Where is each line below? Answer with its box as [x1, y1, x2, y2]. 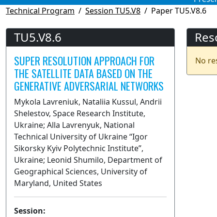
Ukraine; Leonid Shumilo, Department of [14, 154, 162, 165]
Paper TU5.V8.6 [151, 5, 206, 16]
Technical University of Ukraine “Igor [14, 131, 148, 142]
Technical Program [6, 5, 75, 16]
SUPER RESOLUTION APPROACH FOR [14, 52, 155, 68]
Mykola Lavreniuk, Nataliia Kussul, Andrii [14, 96, 162, 107]
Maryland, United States [14, 177, 102, 188]
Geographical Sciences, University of [14, 166, 147, 177]
